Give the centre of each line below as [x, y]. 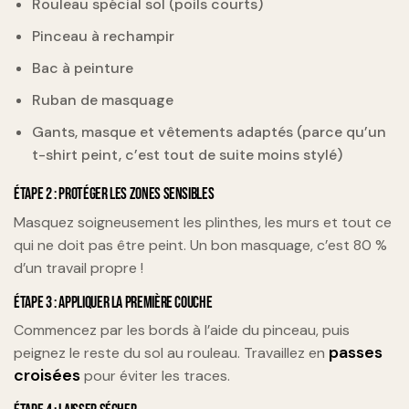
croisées [47, 376]
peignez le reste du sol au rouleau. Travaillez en [171, 353]
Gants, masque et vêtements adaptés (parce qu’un [209, 132]
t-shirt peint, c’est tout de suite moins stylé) [187, 155]
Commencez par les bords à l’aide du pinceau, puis [182, 330]
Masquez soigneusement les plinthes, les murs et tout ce [203, 222]
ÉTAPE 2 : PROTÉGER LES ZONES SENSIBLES [114, 194]
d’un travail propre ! [79, 267]
